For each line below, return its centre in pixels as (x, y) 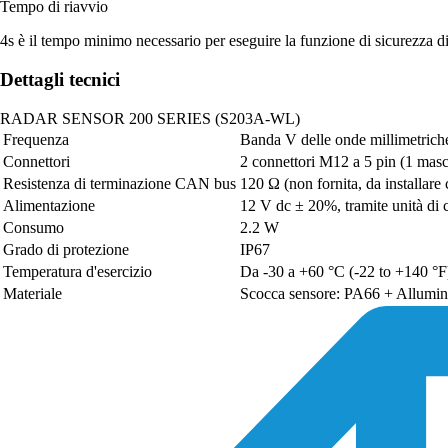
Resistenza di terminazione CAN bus (119, 183)
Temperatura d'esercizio (77, 271)
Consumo (33, 227)
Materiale (32, 293)
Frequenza (36, 139)
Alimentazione (49, 205)
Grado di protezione (66, 249)
